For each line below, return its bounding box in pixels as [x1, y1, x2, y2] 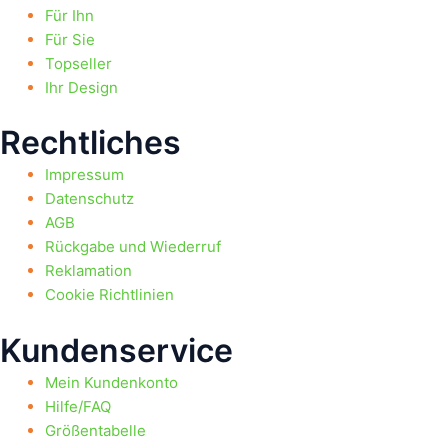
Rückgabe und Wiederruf [45, 237, 221, 256]
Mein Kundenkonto [45, 372, 178, 392]
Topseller [45, 53, 112, 73]
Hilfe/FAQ [45, 396, 111, 416]
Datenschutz [45, 189, 134, 208]
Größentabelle [45, 420, 146, 440]
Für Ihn [45, 5, 94, 25]
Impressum [45, 165, 124, 184]
